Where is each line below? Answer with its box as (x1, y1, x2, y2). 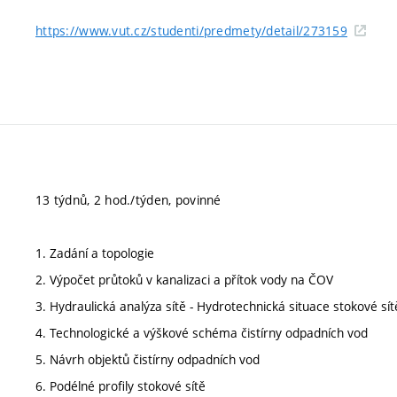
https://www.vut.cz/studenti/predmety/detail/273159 (35, 22, 347, 39)
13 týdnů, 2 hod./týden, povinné (35, 191, 222, 208)
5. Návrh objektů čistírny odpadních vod (35, 351, 260, 368)
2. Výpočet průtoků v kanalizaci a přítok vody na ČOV (35, 271, 333, 288)
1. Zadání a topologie (35, 245, 154, 261)
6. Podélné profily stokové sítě (35, 378, 206, 394)
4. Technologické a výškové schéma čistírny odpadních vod (35, 324, 368, 341)
